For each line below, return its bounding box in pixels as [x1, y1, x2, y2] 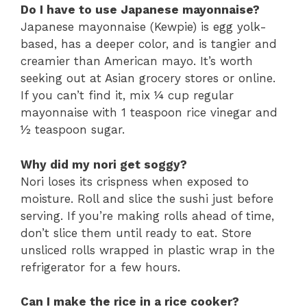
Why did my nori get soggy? [21, 157, 187, 171]
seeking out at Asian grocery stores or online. [21, 71, 275, 86]
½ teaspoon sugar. [21, 123, 125, 137]
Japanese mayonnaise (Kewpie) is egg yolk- [21, 20, 267, 34]
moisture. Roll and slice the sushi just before [21, 191, 273, 206]
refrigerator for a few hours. [21, 260, 180, 274]
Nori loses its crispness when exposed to [21, 174, 249, 188]
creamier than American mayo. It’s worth [21, 54, 253, 69]
